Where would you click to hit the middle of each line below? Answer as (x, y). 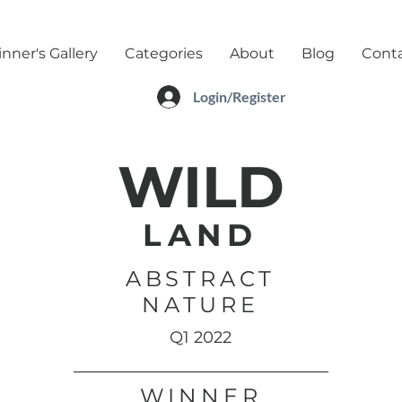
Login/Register (240, 96)
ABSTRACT (201, 279)
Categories (163, 53)
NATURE (201, 305)
